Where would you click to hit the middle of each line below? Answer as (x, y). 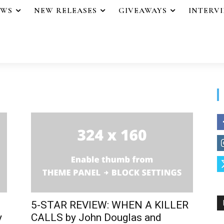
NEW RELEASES (65, 10)
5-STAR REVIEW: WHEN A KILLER (110, 205)
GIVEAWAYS (143, 10)
